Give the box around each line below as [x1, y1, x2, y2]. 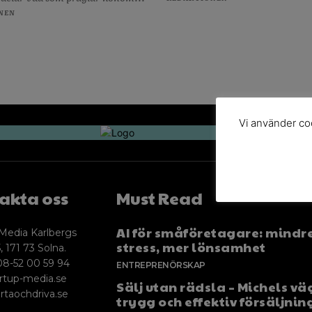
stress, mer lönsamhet [116, 237, 266, 256]
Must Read [116, 185, 203, 210]
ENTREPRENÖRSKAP [116, 259, 205, 270]
